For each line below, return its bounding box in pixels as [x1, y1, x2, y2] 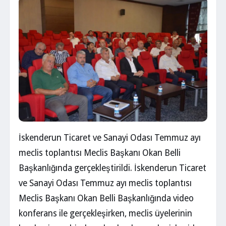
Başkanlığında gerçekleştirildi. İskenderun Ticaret [19, 163, 206, 174]
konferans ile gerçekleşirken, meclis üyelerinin [19, 208, 192, 219]
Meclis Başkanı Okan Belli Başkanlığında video [19, 193, 194, 204]
